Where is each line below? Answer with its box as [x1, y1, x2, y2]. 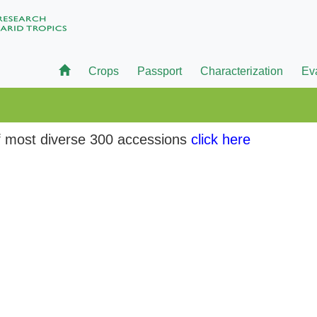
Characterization [200, 65, 283, 77]
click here [191, 132, 250, 147]
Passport [137, 65, 182, 77]
